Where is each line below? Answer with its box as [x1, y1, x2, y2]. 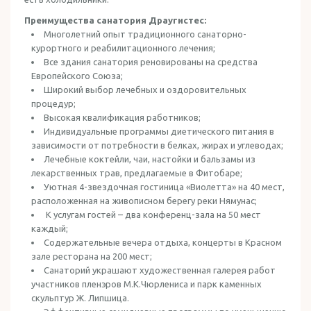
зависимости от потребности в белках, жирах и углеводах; [31, 140, 283, 150]
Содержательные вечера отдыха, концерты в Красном [44, 237, 282, 247]
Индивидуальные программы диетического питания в [44, 126, 274, 136]
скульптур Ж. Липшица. [31, 293, 129, 303]
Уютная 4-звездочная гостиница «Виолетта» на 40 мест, [44, 182, 285, 192]
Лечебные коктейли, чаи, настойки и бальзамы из [44, 154, 255, 164]
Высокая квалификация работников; [44, 112, 201, 122]
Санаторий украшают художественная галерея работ [44, 265, 276, 275]
